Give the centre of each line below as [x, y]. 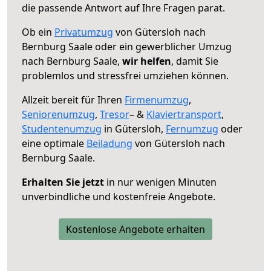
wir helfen [147, 61]
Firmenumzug [157, 100]
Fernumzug [192, 129]
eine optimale [54, 143]
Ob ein [38, 32]
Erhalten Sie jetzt [63, 182]
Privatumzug [84, 32]
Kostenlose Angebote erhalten [135, 229]
